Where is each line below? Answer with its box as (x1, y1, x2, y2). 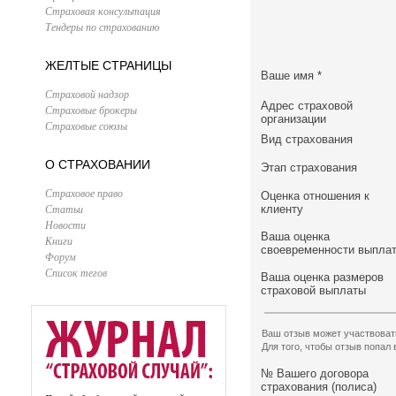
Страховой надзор (45, 87, 129, 101)
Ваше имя (261, 69, 317, 82)
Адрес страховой (261, 99, 353, 112)
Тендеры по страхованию (45, 19, 159, 34)
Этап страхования (261, 161, 357, 174)
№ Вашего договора (261, 367, 369, 380)
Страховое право (45, 186, 123, 200)
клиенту (261, 202, 303, 216)
